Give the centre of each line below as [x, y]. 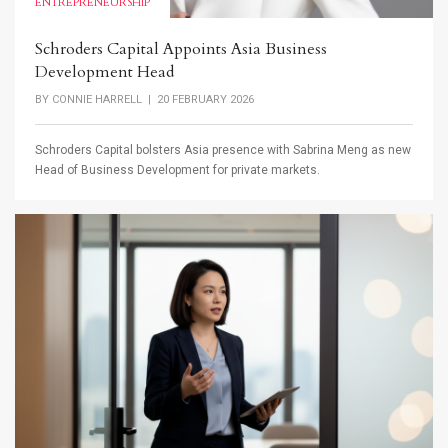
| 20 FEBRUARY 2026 [198, 99]
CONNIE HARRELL [97, 99]
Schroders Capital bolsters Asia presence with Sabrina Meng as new [223, 150]
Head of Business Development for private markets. [177, 170]
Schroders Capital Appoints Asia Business [181, 48]
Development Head [104, 71]
